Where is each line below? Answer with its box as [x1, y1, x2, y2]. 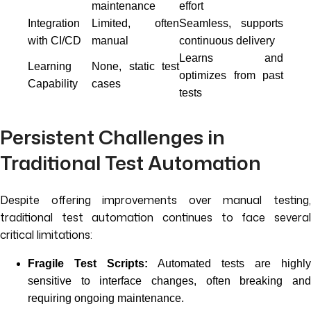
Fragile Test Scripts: [28, 258, 148, 269]
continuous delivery [179, 35, 275, 47]
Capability [28, 78, 78, 90]
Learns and [179, 52, 283, 64]
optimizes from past [179, 69, 283, 81]
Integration [28, 17, 80, 29]
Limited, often [92, 17, 179, 29]
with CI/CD [28, 35, 81, 47]
